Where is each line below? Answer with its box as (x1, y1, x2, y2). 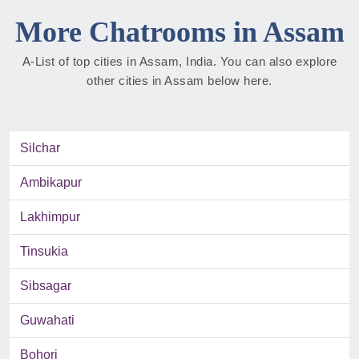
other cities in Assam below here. (87, 74, 272, 88)
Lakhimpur (20, 210, 80, 224)
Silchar (20, 141, 60, 155)
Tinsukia (20, 244, 68, 259)
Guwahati (20, 313, 75, 328)
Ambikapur (20, 175, 82, 190)
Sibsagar (20, 279, 71, 293)
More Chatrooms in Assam (14, 16, 345, 49)
